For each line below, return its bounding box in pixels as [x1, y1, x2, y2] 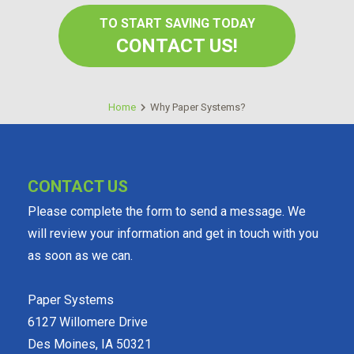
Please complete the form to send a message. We [28, 204, 306, 219]
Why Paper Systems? [150, 101, 246, 113]
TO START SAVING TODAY [99, 16, 255, 31]
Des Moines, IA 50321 [28, 337, 152, 352]
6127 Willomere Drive [28, 314, 148, 330]
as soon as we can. [28, 248, 133, 263]
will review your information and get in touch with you [28, 226, 318, 241]
